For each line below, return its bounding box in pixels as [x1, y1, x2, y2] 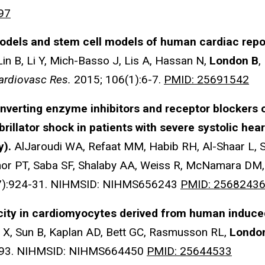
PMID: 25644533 [147, 244, 232, 258]
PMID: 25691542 [164, 73, 249, 87]
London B [209, 54, 258, 68]
